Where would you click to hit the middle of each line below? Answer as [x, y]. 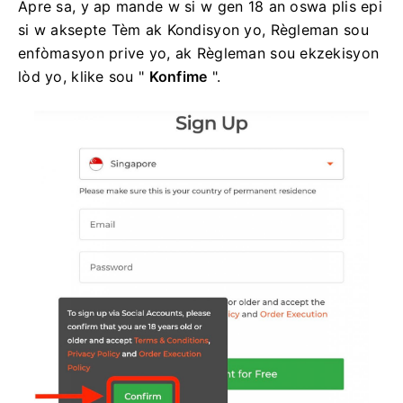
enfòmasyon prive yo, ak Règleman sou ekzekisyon [199, 54]
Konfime [178, 77]
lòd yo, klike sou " [84, 77]
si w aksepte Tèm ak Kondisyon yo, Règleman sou [193, 30]
